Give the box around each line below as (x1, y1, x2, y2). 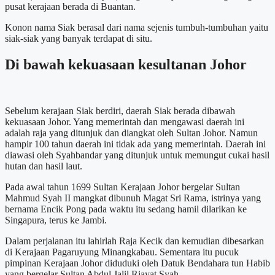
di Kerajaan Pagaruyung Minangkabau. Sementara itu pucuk (5, 247, 239, 258)
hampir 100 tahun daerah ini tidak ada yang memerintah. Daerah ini (5, 139, 266, 150)
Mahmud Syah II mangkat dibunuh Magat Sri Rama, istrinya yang (5, 193, 261, 204)
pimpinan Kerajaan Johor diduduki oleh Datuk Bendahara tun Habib (5, 258, 270, 269)
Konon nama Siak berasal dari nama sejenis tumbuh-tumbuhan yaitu (5, 21, 268, 33)
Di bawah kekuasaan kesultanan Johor (5, 56, 247, 72)
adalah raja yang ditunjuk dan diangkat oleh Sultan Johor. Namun (5, 128, 258, 139)
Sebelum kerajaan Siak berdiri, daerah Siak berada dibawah (5, 106, 235, 117)
